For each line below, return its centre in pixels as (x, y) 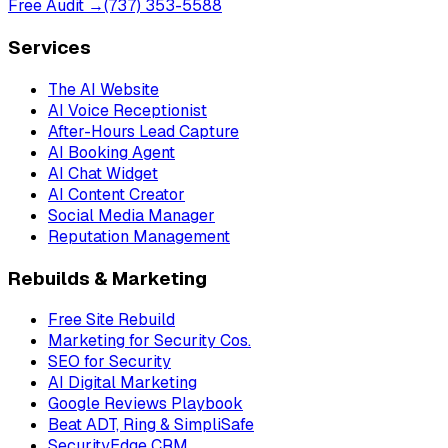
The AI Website (103, 89)
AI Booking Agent (111, 152)
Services (49, 48)
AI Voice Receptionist (127, 110)
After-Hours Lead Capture (143, 131)
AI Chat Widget (103, 173)
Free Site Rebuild (111, 320)
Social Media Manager (131, 215)
